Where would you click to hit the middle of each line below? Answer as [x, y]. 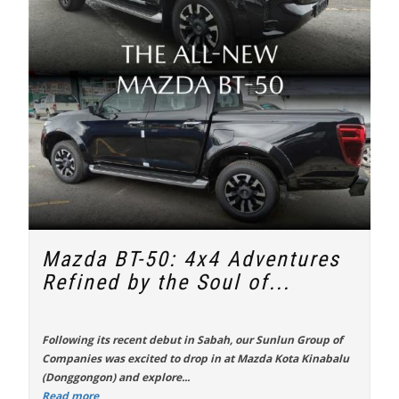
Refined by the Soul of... [166, 282]
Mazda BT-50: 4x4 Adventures [191, 259]
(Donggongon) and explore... [116, 377]
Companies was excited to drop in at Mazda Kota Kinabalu [195, 358]
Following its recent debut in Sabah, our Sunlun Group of [192, 340]
